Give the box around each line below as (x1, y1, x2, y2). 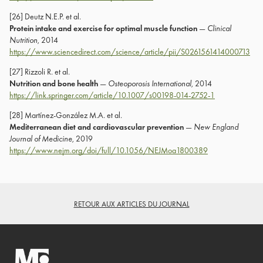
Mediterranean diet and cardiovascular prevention (9, 122, 184, 132)
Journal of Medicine (9, 133, 72, 144)
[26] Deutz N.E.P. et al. (9, 11, 81, 22)
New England (194, 122, 238, 132)
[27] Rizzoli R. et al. (9, 66, 70, 77)
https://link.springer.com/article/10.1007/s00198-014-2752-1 (9, 90, 215, 100)
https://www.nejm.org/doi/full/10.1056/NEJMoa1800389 (9, 145, 208, 156)
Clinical (207, 23, 231, 33)
